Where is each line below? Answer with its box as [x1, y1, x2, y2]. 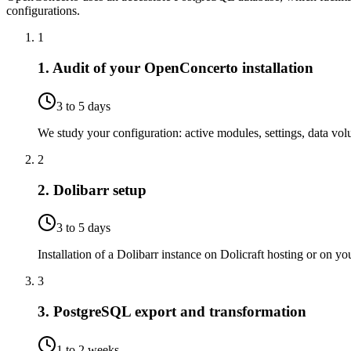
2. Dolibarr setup [38, 181, 147, 198]
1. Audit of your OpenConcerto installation [38, 60, 313, 77]
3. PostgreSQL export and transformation [38, 303, 306, 320]
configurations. [6, 4, 80, 18]
